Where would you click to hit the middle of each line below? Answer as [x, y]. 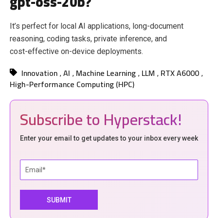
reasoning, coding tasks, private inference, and [88, 39]
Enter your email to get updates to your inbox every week [109, 138]
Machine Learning [106, 73]
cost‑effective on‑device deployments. [76, 52]
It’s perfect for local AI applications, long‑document [97, 26]
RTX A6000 [180, 73]
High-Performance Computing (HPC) [72, 84]
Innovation [40, 73]
